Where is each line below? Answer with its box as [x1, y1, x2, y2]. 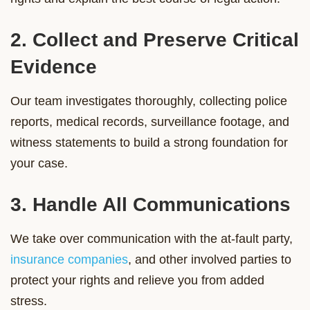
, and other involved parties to [128, 252, 291, 266]
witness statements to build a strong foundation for [10, 135, 288, 149]
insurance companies [10, 252, 128, 266]
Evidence [10, 55, 97, 77]
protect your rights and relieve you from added [10, 273, 264, 287]
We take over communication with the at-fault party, [10, 231, 293, 246]
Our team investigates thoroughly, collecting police [10, 93, 287, 108]
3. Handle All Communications [10, 193, 291, 215]
